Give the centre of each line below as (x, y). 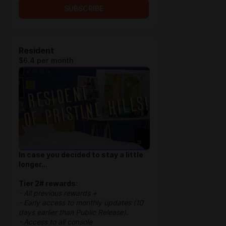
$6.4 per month (46, 61)
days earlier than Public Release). (73, 212)
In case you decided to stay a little (81, 155)
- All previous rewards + (58, 193)
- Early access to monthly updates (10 (81, 203)
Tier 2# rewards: (48, 184)
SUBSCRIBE (84, 9)
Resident (36, 51)
